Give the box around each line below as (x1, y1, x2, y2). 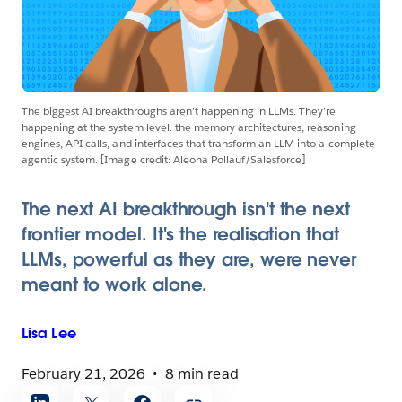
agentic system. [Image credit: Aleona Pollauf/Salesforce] (22, 152, 306, 167)
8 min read (165, 364, 239, 383)
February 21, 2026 (22, 364, 146, 383)
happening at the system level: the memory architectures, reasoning (22, 119, 356, 135)
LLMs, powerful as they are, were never (22, 248, 356, 271)
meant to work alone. (22, 273, 208, 296)
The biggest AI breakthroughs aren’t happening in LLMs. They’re (22, 103, 336, 118)
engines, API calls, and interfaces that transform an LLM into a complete (22, 135, 375, 151)
